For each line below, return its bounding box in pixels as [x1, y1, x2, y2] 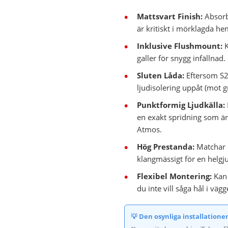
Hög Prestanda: [137, 141, 194, 152]
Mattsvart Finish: [137, 11, 203, 21]
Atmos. [137, 124, 162, 134]
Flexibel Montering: [137, 171, 212, 181]
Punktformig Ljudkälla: [137, 100, 225, 110]
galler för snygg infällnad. [137, 53, 225, 63]
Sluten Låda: [137, 70, 184, 80]
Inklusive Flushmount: [137, 41, 222, 51]
